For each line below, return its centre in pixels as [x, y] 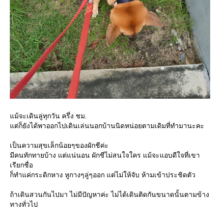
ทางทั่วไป [24, 204]
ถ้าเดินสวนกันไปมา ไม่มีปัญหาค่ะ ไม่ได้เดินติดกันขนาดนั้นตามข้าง [110, 194]
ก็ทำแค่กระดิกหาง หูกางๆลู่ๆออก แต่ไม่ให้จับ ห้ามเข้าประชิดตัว [103, 175]
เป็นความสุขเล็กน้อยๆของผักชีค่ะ [59, 145]
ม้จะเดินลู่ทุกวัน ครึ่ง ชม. [48, 116]
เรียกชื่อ [21, 165]
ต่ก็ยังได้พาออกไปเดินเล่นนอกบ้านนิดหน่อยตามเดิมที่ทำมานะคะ [107, 126]
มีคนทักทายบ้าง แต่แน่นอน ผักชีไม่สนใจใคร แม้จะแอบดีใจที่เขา [105, 155]
